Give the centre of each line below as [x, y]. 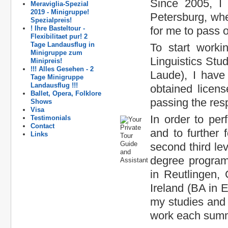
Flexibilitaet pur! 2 [59, 36]
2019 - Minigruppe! [60, 12]
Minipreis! [46, 61]
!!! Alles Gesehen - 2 [62, 69]
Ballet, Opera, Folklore [66, 93]
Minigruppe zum [56, 53]
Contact [42, 126]
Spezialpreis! [51, 20]
